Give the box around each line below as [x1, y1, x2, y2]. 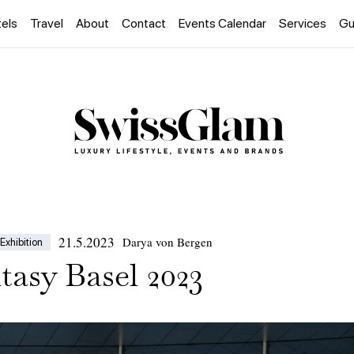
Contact [122, 16, 166, 31]
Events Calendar [179, 16, 266, 31]
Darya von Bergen [122, 234, 213, 250]
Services [279, 16, 326, 31]
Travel [30, 16, 63, 31]
